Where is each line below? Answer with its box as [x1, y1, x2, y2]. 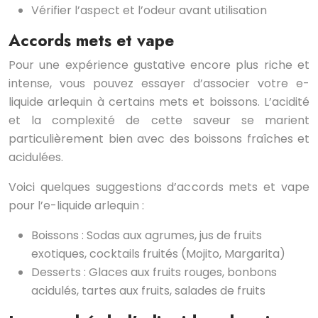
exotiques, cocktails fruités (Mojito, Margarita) [31, 246, 285, 263]
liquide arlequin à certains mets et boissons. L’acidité [9, 94, 309, 111]
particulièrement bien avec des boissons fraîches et [9, 131, 309, 148]
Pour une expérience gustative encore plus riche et [9, 57, 309, 74]
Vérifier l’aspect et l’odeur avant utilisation [31, 2, 267, 19]
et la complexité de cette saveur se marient [9, 112, 309, 129]
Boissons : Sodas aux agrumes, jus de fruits [31, 227, 262, 244]
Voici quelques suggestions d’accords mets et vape [9, 179, 309, 196]
